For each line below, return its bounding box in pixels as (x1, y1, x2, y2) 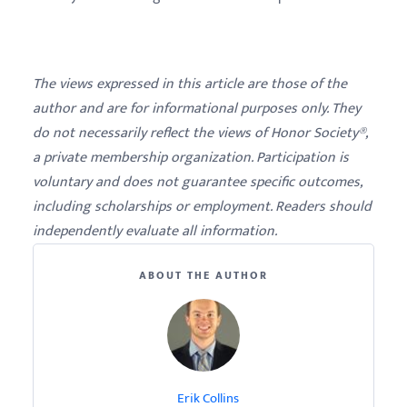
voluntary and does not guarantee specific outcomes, (33, 170, 362, 194)
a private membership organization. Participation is (33, 145, 349, 170)
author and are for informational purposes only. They (33, 96, 361, 121)
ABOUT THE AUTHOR (139, 266, 268, 284)
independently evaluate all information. (33, 219, 277, 243)
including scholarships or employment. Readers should (33, 194, 372, 219)
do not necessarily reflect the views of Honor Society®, (33, 121, 367, 145)
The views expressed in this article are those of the (33, 72, 347, 96)
